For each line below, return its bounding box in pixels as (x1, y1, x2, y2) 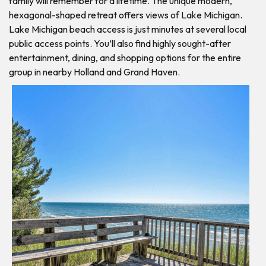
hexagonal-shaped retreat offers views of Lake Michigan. (9, 8, 242, 21)
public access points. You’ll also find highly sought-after (9, 37, 231, 49)
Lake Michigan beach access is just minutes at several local (9, 23, 246, 35)
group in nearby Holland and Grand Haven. (9, 65, 180, 78)
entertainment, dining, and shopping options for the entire (9, 51, 241, 64)
